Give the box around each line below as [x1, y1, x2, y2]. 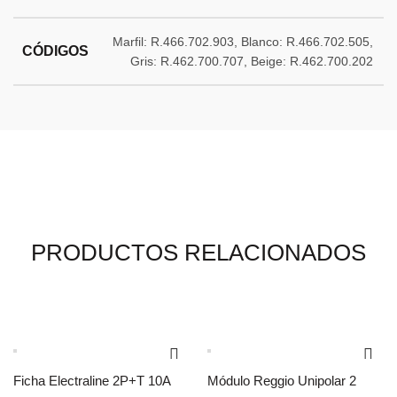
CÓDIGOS [22, 43, 89, 59]
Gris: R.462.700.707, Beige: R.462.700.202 [130, 54, 373, 69]
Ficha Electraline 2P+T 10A [13, 373, 171, 389]
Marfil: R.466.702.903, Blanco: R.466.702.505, [113, 35, 373, 50]
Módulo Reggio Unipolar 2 [207, 373, 356, 389]
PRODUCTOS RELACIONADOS [31, 239, 366, 267]
